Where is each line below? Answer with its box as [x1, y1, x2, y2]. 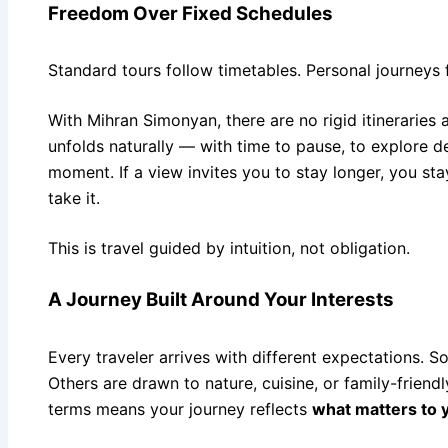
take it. [48, 188, 100, 209]
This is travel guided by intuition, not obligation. [48, 238, 410, 259]
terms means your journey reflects [48, 398, 312, 419]
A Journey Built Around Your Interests [48, 288, 394, 312]
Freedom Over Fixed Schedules [48, 2, 333, 26]
